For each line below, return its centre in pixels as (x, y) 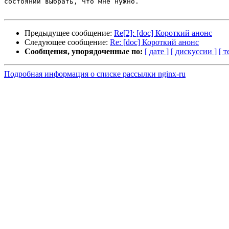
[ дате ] (157, 52)
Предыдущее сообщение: (69, 33)
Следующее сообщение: (67, 42)
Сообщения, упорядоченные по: (84, 52)
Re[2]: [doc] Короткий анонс (163, 33)
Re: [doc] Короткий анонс (154, 42)
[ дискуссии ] (194, 52)
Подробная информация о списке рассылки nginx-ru (95, 74)
